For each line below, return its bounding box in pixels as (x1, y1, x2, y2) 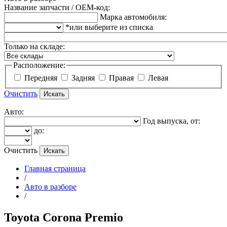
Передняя (24, 73, 59, 83)
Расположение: (13, 60, 65, 69)
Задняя (71, 73, 97, 83)
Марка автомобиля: (100, 12, 167, 21)
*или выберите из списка (65, 22, 153, 31)
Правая (109, 73, 136, 83)
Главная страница (24, 164, 86, 173)
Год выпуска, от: (143, 117, 200, 126)
